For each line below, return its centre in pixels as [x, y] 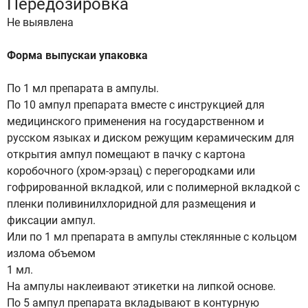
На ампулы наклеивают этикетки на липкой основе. [141, 286]
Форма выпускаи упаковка [77, 55]
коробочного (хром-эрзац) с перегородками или [131, 171]
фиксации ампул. [51, 220]
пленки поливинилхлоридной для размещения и [131, 204]
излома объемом [51, 253]
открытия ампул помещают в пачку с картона [126, 154]
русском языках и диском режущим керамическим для [151, 138]
